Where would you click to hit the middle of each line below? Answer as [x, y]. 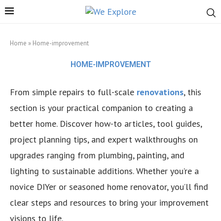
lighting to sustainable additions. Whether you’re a [104, 171]
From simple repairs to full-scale [73, 92]
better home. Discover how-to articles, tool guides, [106, 124]
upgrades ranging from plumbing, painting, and [97, 155]
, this [192, 92]
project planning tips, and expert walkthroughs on [104, 139]
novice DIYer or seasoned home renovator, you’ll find [109, 187]
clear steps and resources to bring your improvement [109, 203]
